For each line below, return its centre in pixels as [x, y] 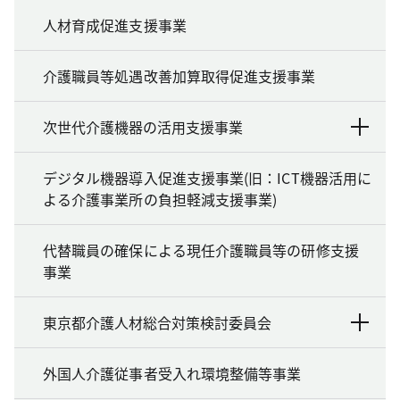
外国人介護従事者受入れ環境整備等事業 [172, 373]
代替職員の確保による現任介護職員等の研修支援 [201, 250]
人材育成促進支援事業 [115, 25]
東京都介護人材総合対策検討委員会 [157, 322]
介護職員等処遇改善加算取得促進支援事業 [179, 75]
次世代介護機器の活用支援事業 [143, 126]
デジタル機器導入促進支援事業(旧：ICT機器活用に [207, 177]
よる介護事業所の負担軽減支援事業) [160, 199]
